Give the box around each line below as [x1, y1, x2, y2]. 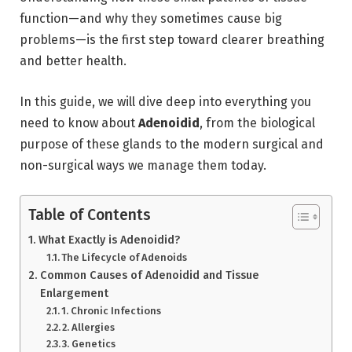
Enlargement [39, 286, 108, 301]
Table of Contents [28, 206, 151, 225]
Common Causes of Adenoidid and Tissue [39, 268, 259, 283]
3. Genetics [62, 338, 116, 350]
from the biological [203, 115, 315, 130]
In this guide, [20, 93, 95, 109]
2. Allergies [62, 321, 115, 334]
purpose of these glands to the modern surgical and [20, 136, 324, 152]
